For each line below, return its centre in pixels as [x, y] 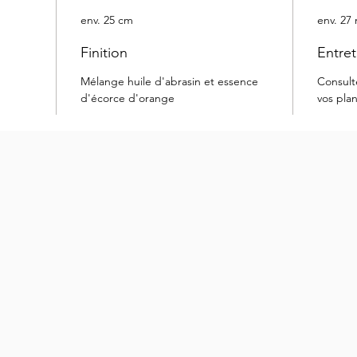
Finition [104, 53]
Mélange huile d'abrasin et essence [169, 82]
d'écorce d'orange [127, 98]
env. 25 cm [107, 20]
